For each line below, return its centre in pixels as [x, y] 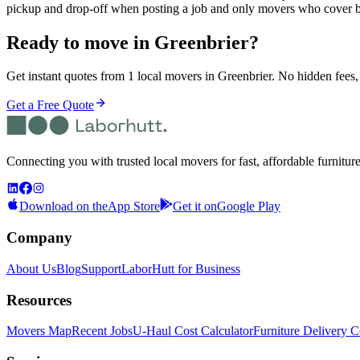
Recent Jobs [102, 331]
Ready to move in [80, 42]
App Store [134, 207]
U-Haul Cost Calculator [193, 331]
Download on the [63, 207]
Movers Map [39, 331]
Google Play [249, 207]
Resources [39, 300]
